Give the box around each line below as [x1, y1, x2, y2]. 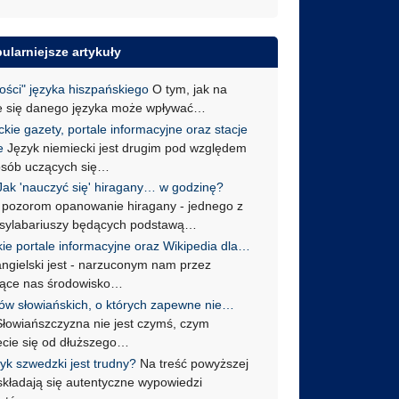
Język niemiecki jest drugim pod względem [4, 140, 248, 155]
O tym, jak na [149, 81, 228, 96]
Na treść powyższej [136, 355, 249, 370]
